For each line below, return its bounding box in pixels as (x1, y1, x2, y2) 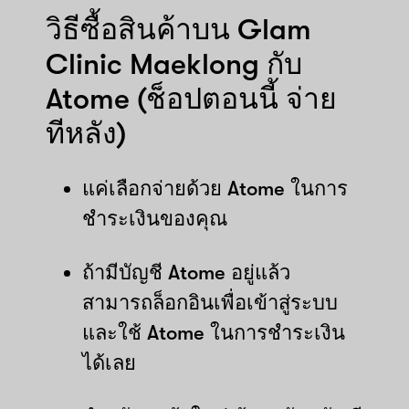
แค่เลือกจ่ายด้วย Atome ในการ (82, 176, 348, 200)
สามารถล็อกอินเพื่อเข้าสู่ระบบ (82, 290, 338, 314)
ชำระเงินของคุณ (82, 206, 227, 230)
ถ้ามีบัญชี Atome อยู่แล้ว (82, 260, 290, 284)
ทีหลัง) (46, 116, 126, 151)
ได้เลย (82, 351, 136, 374)
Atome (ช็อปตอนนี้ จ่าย (46, 81, 337, 116)
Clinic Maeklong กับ (46, 47, 302, 81)
